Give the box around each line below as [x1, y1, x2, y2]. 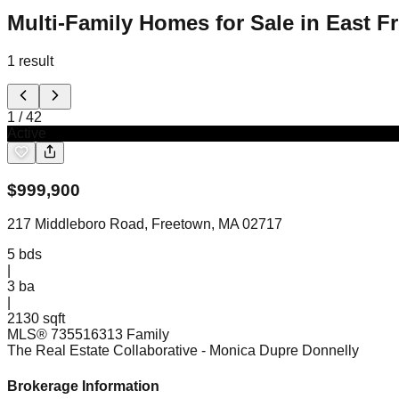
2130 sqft [7, 311, 65, 327]
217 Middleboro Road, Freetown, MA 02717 [7, 216, 282, 232]
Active [7, 125, 46, 141]
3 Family [115, 327, 169, 343]
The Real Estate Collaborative [7, 343, 198, 359]
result [19, 53, 53, 69]
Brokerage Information [7, 378, 159, 394]
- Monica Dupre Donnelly [201, 343, 359, 359]
